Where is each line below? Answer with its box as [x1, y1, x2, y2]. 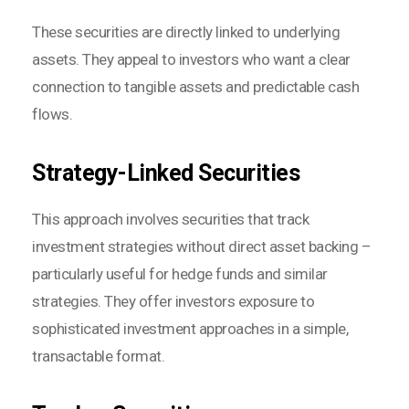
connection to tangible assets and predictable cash [32, 78, 359, 97]
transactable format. [32, 347, 164, 366]
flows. [32, 105, 72, 124]
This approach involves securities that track [32, 210, 309, 229]
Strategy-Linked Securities [32, 160, 299, 187]
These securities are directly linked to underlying [32, 23, 340, 42]
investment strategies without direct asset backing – [32, 237, 371, 257]
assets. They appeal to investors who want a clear [32, 50, 351, 69]
